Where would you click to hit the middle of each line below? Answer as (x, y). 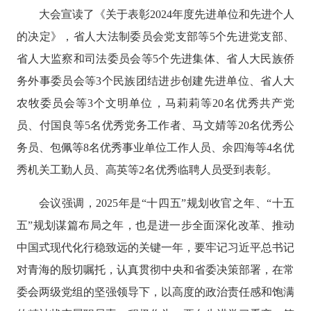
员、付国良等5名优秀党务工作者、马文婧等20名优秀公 (155, 126)
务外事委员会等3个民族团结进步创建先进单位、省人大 (155, 81)
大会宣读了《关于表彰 (94, 15)
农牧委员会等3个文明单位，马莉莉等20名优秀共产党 (155, 103)
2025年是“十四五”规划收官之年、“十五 (195, 203)
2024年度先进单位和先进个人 (222, 15)
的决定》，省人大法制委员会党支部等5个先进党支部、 (155, 37)
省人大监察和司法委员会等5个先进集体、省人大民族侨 (155, 59)
